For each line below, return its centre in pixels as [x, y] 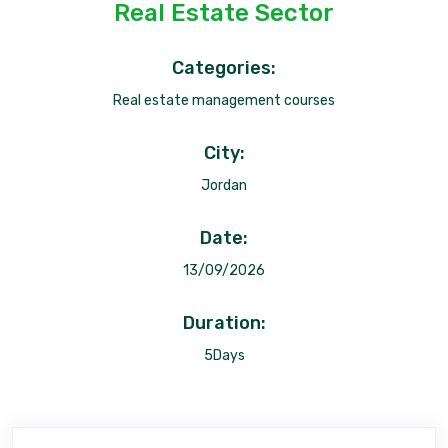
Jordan [224, 185]
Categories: [224, 68]
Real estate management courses [224, 100]
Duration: [224, 323]
